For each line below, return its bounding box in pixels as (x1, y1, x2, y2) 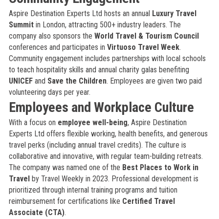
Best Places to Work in (122, 163, 198, 172)
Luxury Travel (152, 9, 197, 18)
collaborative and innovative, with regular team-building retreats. (8, 152, 203, 161)
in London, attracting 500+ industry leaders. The (33, 20, 181, 29)
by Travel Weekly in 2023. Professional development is (29, 174, 198, 183)
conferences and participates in (8, 43, 107, 52)
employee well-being (57, 118, 128, 127)
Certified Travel (122, 197, 175, 206)
